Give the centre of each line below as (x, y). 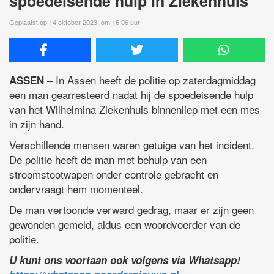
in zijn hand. (37, 124)
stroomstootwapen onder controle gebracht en (114, 174)
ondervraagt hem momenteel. (76, 188)
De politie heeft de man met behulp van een (108, 159)
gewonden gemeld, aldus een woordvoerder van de (125, 224)
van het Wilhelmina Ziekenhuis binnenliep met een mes (135, 109)
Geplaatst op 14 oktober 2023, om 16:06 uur (75, 22)
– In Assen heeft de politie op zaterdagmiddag (150, 80)
